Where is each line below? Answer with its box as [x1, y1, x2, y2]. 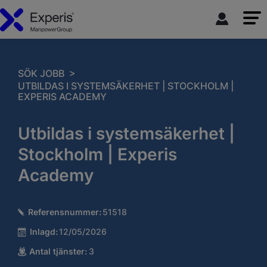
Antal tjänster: [29, 246, 87, 256]
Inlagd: [29, 226, 58, 237]
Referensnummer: [27, 207, 101, 217]
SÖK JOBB [18, 68, 64, 79]
